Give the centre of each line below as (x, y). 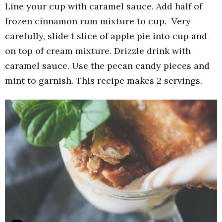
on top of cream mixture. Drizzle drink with (98, 51)
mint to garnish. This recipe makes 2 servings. (104, 81)
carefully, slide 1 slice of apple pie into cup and (106, 36)
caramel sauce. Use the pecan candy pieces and (107, 66)
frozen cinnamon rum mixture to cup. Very (98, 21)
